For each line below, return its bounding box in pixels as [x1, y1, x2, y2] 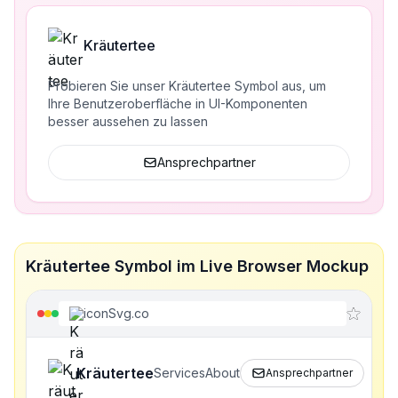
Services [154, 365, 205, 380]
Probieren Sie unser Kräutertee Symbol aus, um [48, 78, 326, 93]
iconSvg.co [84, 306, 149, 321]
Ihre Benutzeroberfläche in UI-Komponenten [48, 96, 307, 111]
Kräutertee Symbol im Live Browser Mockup [26, 257, 369, 275]
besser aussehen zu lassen [48, 114, 208, 129]
